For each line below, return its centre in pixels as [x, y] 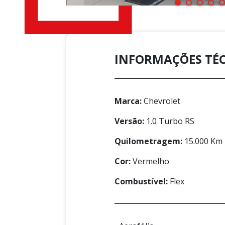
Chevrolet [161, 101]
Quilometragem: [148, 141]
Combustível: [141, 182]
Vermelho [150, 161]
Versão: [129, 121]
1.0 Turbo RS [169, 121]
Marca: [128, 101]
